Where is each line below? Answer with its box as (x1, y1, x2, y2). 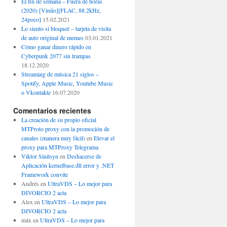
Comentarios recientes (13, 105, 91, 116)
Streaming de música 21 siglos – (21, 70, 99, 78)
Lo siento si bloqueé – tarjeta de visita (21, 24, 111, 32)
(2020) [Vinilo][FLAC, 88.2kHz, (21, 6, 101, 14)
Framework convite (21, 170, 68, 178)
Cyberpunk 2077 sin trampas (21, 52, 91, 60)
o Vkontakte (21, 88, 51, 96)
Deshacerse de (66, 152, 101, 160)
